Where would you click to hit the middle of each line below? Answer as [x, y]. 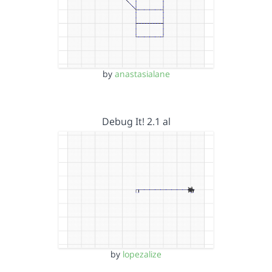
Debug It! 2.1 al [136, 121]
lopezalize [142, 254]
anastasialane [142, 74]
